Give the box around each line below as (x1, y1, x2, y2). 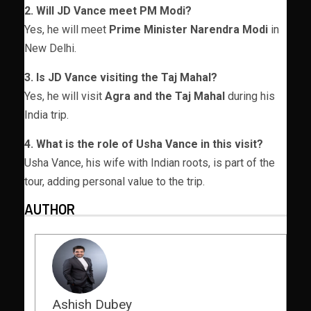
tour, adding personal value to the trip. (24, 174, 205, 188)
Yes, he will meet (24, 22, 109, 36)
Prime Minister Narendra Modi (109, 22, 268, 36)
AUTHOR (24, 200, 75, 217)
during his (225, 89, 275, 103)
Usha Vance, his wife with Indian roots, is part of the (24, 155, 275, 169)
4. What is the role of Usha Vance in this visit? (24, 137, 263, 151)
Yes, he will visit (24, 89, 105, 103)
